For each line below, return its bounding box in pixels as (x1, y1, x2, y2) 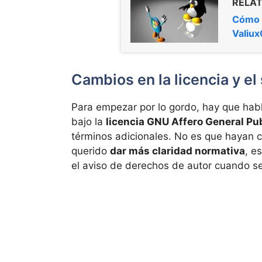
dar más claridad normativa (110, 144, 245, 157)
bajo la (71, 115, 106, 127)
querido (71, 144, 110, 157)
